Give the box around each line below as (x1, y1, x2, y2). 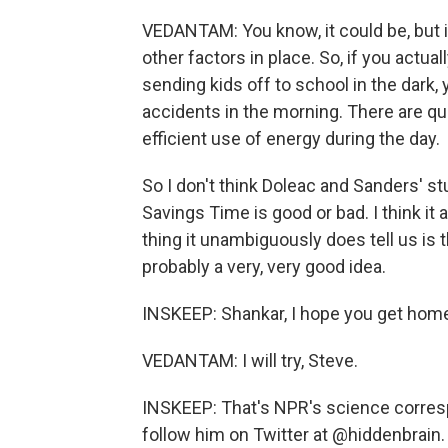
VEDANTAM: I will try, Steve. (142, 350, 358, 371)
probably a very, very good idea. (142, 256, 386, 277)
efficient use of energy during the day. (142, 128, 440, 149)
